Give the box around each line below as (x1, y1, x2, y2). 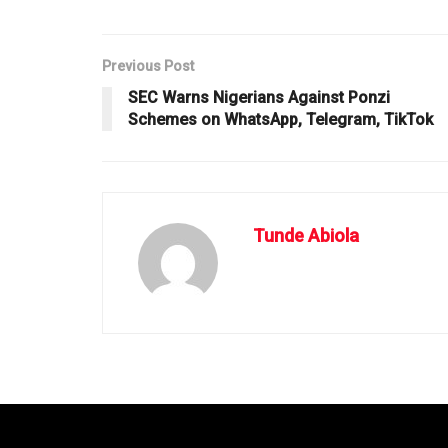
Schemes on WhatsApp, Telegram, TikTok (128, 109, 433, 129)
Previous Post (102, 57, 194, 74)
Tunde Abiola (253, 224, 359, 246)
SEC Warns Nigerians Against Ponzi (128, 87, 390, 107)
